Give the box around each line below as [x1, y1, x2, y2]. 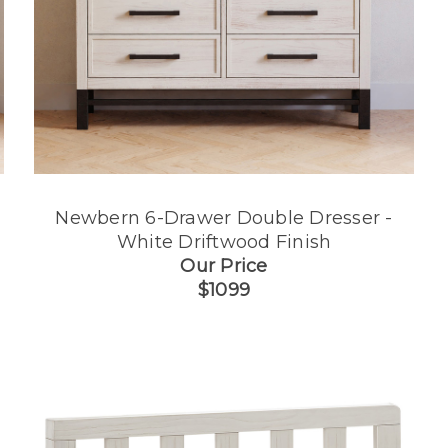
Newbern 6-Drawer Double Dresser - [55, 207, 393, 230]
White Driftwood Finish [116, 231, 332, 254]
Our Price [180, 255, 268, 278]
